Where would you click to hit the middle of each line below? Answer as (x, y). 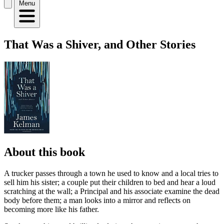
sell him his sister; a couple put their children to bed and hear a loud (110, 182)
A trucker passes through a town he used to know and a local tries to (111, 173)
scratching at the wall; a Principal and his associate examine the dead (112, 191)
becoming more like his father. (51, 209)
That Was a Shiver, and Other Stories (100, 44)
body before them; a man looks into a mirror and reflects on (97, 200)
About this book (44, 152)
